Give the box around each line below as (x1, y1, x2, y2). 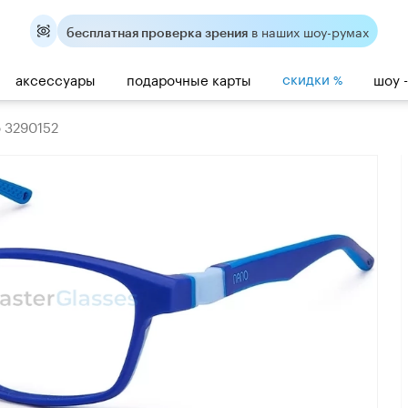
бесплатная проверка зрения (66, 25, 249, 40)
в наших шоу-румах (251, 21, 370, 41)
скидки (282, 66, 333, 88)
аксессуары (15, 66, 96, 89)
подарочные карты (127, 66, 251, 89)
